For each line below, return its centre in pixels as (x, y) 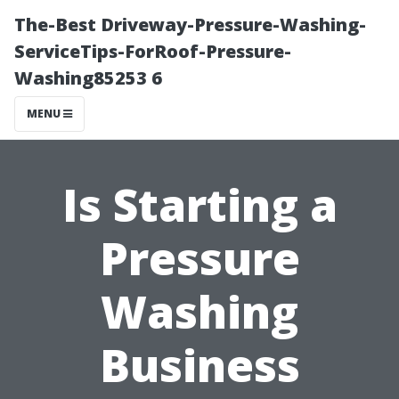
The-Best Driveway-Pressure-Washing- (190, 24)
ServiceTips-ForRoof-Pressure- (153, 51)
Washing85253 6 (88, 78)
